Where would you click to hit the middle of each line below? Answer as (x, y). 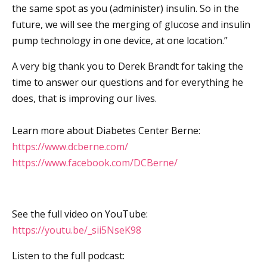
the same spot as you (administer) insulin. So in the (125, 8)
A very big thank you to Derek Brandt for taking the (128, 66)
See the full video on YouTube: (80, 214)
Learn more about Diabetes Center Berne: (106, 130)
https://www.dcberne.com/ (70, 146)
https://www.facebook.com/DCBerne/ (95, 162)
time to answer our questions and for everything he (128, 82)
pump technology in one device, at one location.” (120, 40)
